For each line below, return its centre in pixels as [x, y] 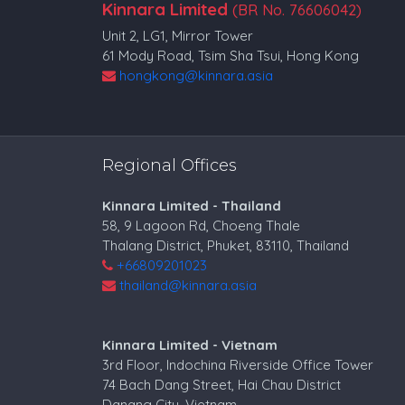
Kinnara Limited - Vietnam [190, 345]
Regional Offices [170, 165]
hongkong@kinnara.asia [197, 75]
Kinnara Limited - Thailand [192, 205]
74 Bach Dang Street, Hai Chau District [222, 385]
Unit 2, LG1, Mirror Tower [178, 35]
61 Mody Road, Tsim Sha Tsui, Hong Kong [231, 55]
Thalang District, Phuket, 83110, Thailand [226, 245]
